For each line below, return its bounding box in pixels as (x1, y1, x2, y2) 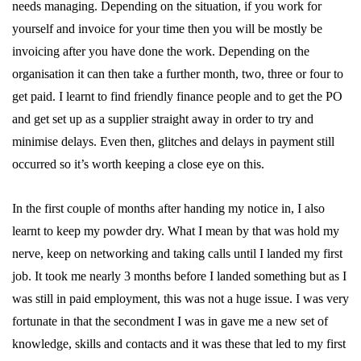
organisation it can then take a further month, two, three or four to (12, 67, 343, 81)
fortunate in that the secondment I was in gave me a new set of (12, 314, 328, 328)
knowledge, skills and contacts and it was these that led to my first (12, 337, 346, 351)
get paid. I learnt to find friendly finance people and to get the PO (12, 89, 342, 103)
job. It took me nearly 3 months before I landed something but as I (12, 269, 346, 283)
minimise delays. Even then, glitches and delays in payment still (12, 135, 334, 148)
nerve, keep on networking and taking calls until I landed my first (12, 247, 342, 260)
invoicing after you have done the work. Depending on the (12, 44, 309, 58)
